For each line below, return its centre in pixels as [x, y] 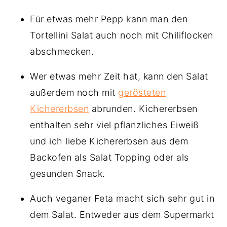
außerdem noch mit [74, 93]
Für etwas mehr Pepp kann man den [109, 19]
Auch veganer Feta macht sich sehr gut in [122, 199]
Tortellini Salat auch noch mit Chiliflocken [122, 35]
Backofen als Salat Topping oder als [109, 158]
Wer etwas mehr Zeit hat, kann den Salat [119, 77]
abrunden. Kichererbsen [143, 109]
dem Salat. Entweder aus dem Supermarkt [122, 215]
